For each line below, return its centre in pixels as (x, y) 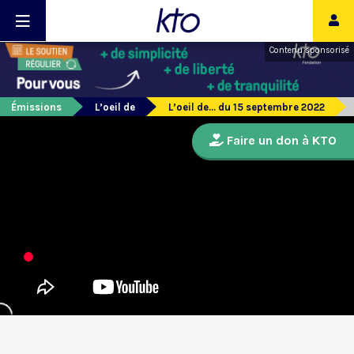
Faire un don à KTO (280, 141)
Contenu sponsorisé (309, 50)
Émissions (36, 107)
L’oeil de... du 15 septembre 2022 (247, 107)
